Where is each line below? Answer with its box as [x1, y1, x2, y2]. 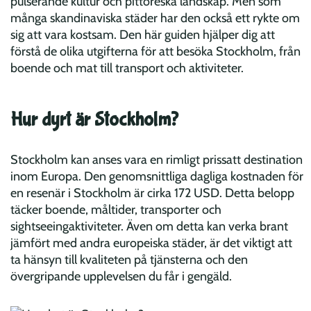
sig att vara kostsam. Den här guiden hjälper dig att [10, 27, 275, 43]
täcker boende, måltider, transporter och [10, 202, 221, 218]
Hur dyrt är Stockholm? [10, 108, 178, 132]
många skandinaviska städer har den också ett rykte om [10, 10, 300, 26]
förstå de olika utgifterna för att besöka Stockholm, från [10, 44, 301, 60]
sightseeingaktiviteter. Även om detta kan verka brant [10, 219, 288, 235]
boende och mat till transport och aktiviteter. [10, 60, 244, 76]
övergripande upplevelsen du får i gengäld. [10, 269, 232, 285]
